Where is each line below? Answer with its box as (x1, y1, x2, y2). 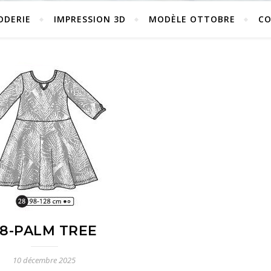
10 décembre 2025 (13, 255, 76, 266)
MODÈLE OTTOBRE (149, 13, 235, 25)
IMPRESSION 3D (54, 13, 126, 25)
